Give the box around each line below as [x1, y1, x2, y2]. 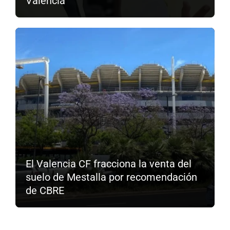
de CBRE [26, 184, 64, 197]
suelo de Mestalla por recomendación [26, 170, 197, 183]
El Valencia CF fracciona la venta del [26, 157, 191, 170]
